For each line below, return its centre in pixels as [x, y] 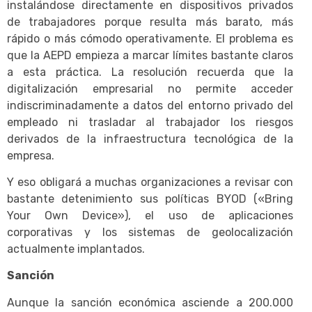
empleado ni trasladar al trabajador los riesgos [150, 122]
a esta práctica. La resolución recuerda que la [150, 72]
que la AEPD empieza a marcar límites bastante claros [150, 55]
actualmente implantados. [76, 249]
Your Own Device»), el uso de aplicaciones [150, 215]
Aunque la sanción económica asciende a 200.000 [150, 302]
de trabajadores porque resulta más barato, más [150, 22]
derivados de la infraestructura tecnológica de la [150, 139]
